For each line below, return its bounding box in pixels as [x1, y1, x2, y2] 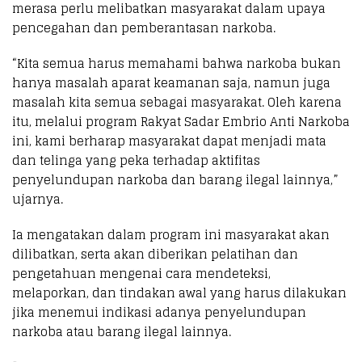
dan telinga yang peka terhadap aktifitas [12, 149, 260, 171]
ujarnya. [12, 187, 63, 210]
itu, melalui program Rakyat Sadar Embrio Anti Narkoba [12, 110, 350, 133]
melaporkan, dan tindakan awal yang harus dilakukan [12, 281, 347, 304]
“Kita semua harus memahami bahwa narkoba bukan [12, 52, 341, 74]
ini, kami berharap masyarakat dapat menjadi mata [12, 129, 326, 152]
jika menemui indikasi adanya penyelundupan [12, 301, 306, 323]
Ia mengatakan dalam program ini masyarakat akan [12, 223, 330, 246]
